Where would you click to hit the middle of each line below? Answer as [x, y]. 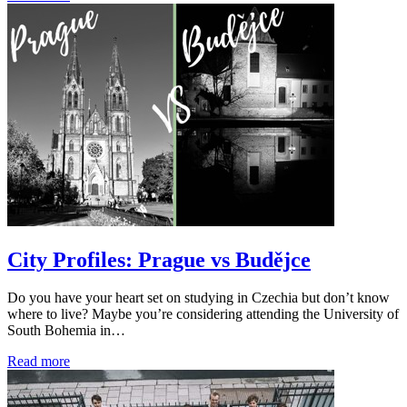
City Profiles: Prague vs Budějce [159, 259]
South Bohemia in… [66, 331]
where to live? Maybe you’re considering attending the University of [203, 314]
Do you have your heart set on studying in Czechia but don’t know [199, 298]
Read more [39, 362]
